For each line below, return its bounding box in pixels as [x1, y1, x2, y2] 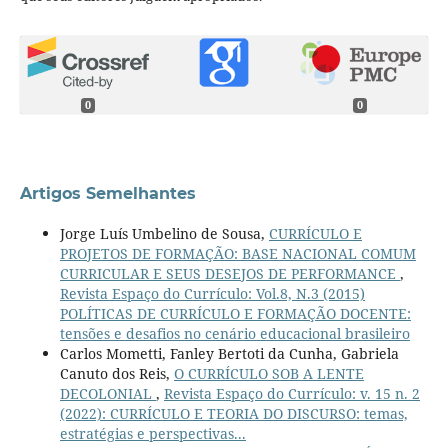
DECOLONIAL [59, 384, 156, 404]
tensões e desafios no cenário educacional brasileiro [59, 324, 410, 344]
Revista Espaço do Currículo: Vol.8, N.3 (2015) [59, 284, 365, 304]
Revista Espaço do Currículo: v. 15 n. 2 [163, 384, 420, 404]
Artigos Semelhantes [19, 184, 196, 204]
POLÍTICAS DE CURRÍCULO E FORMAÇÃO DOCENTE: [59, 304, 411, 324]
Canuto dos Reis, [59, 364, 174, 384]
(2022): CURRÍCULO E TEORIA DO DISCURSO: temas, [59, 404, 408, 424]
